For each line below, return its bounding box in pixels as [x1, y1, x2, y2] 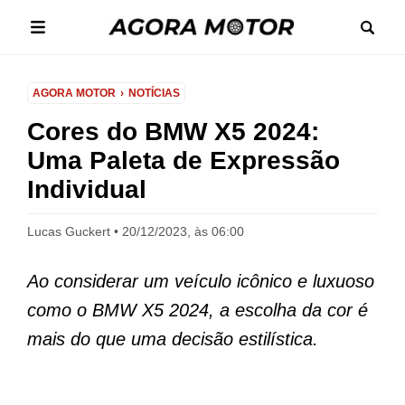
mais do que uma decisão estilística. [27, 329, 318, 349]
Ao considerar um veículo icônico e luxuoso [27, 271, 374, 291]
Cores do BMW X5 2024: [27, 118, 319, 146]
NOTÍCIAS [128, 87, 180, 99]
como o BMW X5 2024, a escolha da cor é [27, 300, 368, 320]
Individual [27, 175, 146, 203]
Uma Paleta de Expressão [27, 146, 340, 174]
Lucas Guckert [27, 224, 110, 239]
